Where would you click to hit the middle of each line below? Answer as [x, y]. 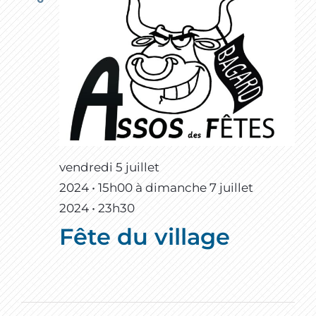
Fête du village [145, 237]
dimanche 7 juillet [199, 188]
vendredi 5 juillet [109, 168]
